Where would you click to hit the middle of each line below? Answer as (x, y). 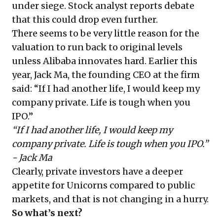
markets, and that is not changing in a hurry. (110, 199)
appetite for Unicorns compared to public (103, 185)
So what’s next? (47, 213)
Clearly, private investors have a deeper (97, 171)
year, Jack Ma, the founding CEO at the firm (106, 74)
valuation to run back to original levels (97, 47)
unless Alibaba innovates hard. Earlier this (105, 61)
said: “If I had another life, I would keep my (106, 88)
